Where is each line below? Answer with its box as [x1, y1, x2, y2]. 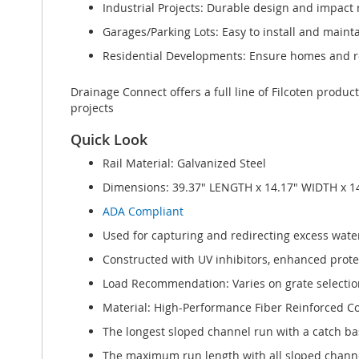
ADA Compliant [103, 204, 184, 219]
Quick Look [71, 130, 147, 149]
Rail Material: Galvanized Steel [103, 155, 266, 171]
